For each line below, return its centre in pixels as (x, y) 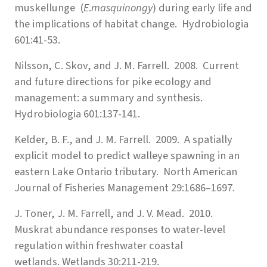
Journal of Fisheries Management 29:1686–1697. (125, 187)
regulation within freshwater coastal (99, 245)
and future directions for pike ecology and (113, 81)
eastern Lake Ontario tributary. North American (126, 171)
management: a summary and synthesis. (110, 97)
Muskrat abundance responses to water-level (120, 229)
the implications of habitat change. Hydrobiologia (131, 24)
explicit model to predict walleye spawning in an (127, 155)
